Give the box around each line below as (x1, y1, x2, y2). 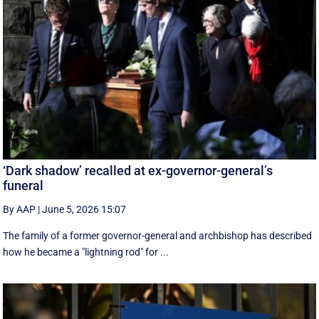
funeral (3, 178, 44, 194)
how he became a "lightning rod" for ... (3, 246, 169, 258)
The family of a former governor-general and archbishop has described (3, 230, 313, 242)
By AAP (3, 204, 36, 216)
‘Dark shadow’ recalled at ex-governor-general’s (3, 163, 273, 179)
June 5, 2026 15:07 (42, 204, 127, 216)
